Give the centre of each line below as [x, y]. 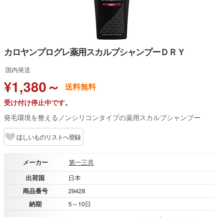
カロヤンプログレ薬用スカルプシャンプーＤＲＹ [94, 52]
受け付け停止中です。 [38, 102]
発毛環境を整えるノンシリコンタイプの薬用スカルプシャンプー [102, 117]
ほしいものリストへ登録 [48, 137]
